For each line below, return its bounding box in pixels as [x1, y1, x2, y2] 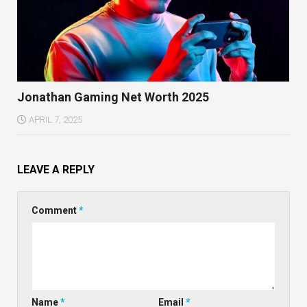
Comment [32, 205, 79, 217]
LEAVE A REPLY [17, 163, 95, 177]
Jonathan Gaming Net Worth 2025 [17, 90, 209, 105]
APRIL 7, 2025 [29, 114, 82, 125]
